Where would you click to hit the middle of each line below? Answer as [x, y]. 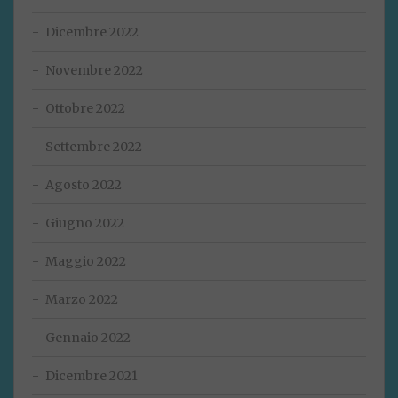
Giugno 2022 [85, 223]
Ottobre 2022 [85, 109]
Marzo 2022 [82, 300]
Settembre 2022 [94, 147]
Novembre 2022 [94, 71]
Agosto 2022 [84, 185]
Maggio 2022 [86, 262]
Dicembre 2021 [92, 376]
